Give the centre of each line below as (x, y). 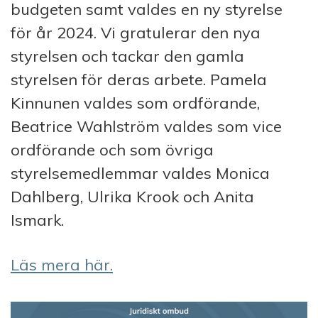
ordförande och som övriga (112, 149)
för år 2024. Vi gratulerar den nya (136, 32)
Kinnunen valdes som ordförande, (135, 103)
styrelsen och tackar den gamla (127, 56)
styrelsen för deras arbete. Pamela (139, 79)
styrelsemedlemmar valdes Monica (140, 173)
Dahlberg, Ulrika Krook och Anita (132, 196)
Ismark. (37, 220)
